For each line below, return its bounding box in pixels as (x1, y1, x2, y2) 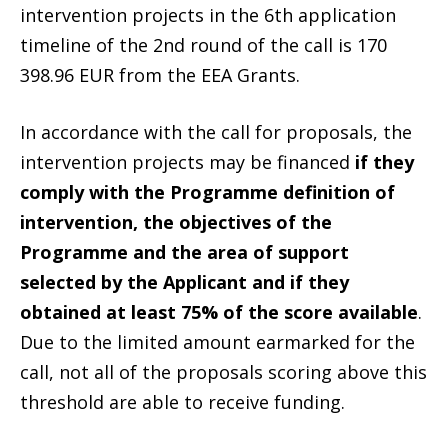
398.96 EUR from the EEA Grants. (20, 62, 300, 87)
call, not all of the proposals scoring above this (20, 359, 427, 384)
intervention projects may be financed (20, 149, 355, 174)
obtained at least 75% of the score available (20, 299, 418, 324)
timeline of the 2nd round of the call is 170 (20, 32, 387, 57)
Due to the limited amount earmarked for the (20, 329, 415, 354)
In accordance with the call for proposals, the (20, 119, 412, 144)
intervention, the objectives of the (20, 209, 332, 234)
